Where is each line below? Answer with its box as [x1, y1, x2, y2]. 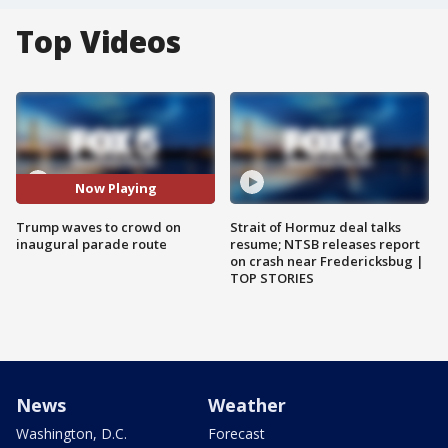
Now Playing [74, 179, 157, 198]
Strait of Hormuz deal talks [230, 217, 401, 236]
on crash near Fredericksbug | [230, 251, 424, 270]
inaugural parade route [16, 234, 167, 253]
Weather [208, 392, 286, 417]
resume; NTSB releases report [230, 234, 420, 253]
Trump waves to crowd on [16, 217, 181, 236]
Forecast [208, 423, 265, 443]
